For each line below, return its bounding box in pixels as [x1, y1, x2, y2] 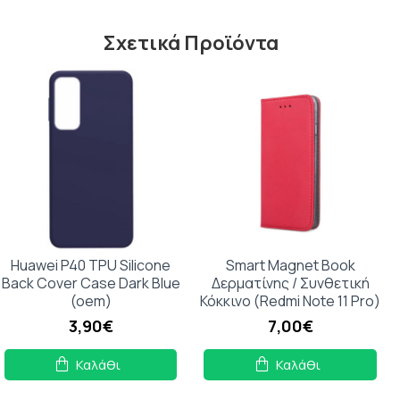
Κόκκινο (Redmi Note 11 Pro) [200, 291, 381, 311]
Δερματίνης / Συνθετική [211, 273, 370, 293]
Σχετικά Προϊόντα [103, 29, 279, 57]
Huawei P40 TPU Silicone [11, 255, 171, 275]
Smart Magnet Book [225, 255, 355, 275]
